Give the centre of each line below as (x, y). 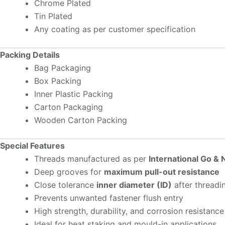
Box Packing (58, 81)
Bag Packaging (63, 68)
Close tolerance (65, 185)
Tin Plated (53, 16)
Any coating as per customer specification (115, 29)
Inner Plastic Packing (74, 94)
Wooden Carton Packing (81, 120)
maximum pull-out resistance (162, 172)
